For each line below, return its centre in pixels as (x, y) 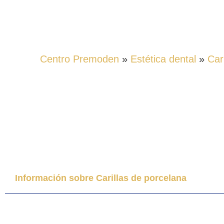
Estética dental (163, 59)
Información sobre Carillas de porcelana (101, 178)
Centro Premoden (79, 59)
